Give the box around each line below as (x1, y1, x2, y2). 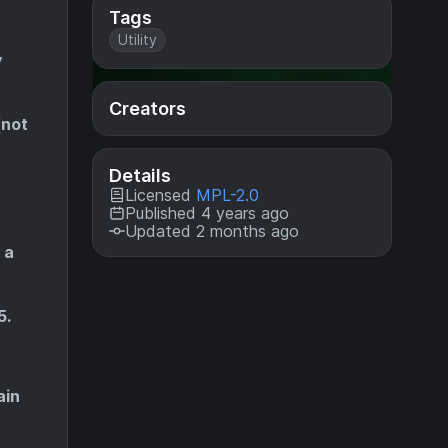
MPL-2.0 (196, 185, 259, 205)
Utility (118, 31, 157, 48)
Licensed (125, 185, 196, 205)
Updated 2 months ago (125, 221, 299, 241)
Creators (109, 98, 186, 119)
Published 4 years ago (125, 203, 289, 223)
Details (109, 165, 171, 186)
